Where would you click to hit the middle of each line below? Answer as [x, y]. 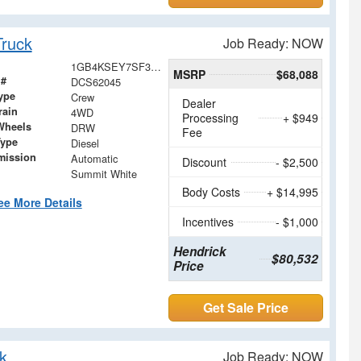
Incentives [208, 221]
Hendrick [200, 251]
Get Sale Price [246, 307]
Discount [205, 162]
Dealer [199, 103]
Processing [211, 117]
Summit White [104, 173]
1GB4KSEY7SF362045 [156, 66]
